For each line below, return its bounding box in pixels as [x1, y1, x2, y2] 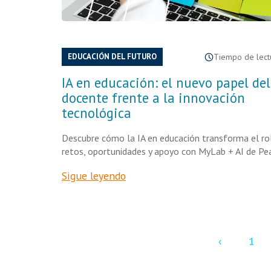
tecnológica [62, 104, 131, 122]
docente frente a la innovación [62, 89, 245, 106]
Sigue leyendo [62, 169, 126, 183]
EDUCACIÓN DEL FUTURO [68, 51, 157, 62]
